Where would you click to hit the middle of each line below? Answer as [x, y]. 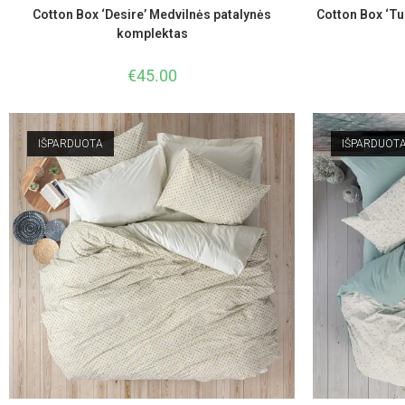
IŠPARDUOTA [71, 144]
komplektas [152, 34]
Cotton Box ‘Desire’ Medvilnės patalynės [152, 15]
